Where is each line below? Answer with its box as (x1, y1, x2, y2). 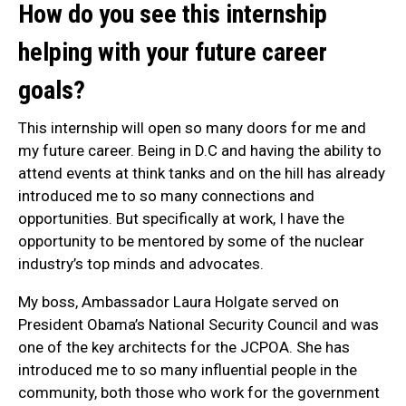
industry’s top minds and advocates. (18, 255, 264, 274)
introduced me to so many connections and (18, 187, 314, 206)
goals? (18, 74, 85, 105)
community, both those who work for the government (18, 383, 380, 402)
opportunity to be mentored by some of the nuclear (18, 232, 364, 251)
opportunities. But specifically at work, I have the (18, 209, 344, 228)
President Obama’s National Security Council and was (18, 315, 379, 334)
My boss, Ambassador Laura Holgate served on (18, 293, 339, 312)
